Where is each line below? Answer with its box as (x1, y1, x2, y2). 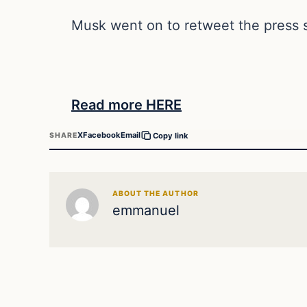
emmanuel (112, 201, 180, 219)
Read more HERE (71, 96, 182, 113)
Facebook (83, 130, 121, 140)
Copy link (153, 130, 189, 140)
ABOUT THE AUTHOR (112, 188, 199, 198)
